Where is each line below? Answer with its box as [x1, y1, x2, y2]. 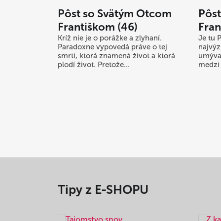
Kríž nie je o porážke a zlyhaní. [58, 34, 162, 43]
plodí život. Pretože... [58, 60, 130, 70]
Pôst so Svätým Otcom [58, 7, 172, 21]
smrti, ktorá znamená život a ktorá [58, 51, 175, 61]
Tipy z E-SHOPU [58, 182, 148, 198]
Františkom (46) [58, 20, 138, 34]
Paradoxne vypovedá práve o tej [58, 42, 167, 52]
